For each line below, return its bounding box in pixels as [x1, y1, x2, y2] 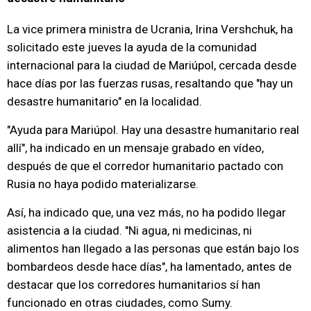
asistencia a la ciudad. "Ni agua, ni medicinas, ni [7, 224, 252, 237]
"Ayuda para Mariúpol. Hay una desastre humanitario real [7, 123, 299, 137]
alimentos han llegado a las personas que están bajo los [7, 242, 299, 255]
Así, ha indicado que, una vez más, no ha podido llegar [7, 205, 286, 219]
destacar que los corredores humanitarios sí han [7, 278, 260, 292]
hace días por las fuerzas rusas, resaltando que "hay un [7, 76, 293, 90]
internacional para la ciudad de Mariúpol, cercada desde [7, 58, 296, 72]
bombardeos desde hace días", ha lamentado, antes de [7, 260, 292, 274]
